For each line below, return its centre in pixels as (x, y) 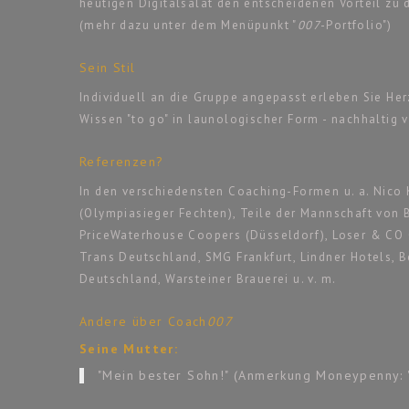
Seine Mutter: (129, 348)
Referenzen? (122, 161)
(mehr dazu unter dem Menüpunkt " (189, 25)
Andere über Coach (143, 321)
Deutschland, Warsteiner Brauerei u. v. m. (208, 278)
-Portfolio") (357, 25)
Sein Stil (108, 67)
